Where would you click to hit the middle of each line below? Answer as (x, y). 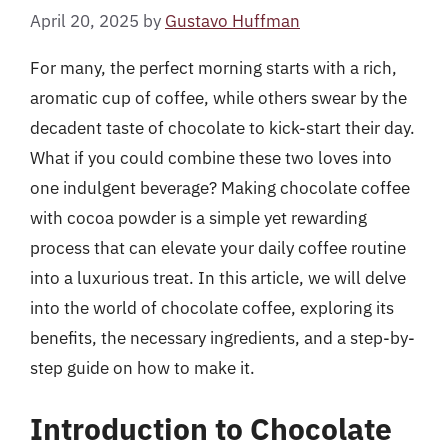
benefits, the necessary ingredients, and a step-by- (222, 337)
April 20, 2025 (84, 20)
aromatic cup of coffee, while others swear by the (218, 97)
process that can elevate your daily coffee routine (218, 247)
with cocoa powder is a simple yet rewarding (198, 217)
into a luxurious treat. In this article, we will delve (218, 277)
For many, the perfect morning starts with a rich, (213, 67)
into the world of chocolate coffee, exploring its (212, 307)
